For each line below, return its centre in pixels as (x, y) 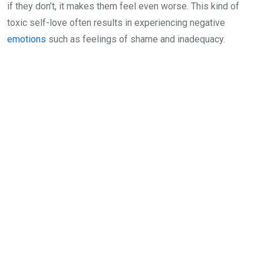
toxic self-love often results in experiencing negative (116, 23)
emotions (27, 39)
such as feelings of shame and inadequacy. (136, 39)
